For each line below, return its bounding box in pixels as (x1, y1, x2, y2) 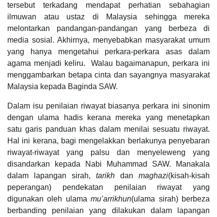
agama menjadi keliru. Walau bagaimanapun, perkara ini (7, 59, 210, 67)
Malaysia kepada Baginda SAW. (7, 82, 118, 91)
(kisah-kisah (168, 171, 210, 180)
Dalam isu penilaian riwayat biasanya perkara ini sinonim (7, 101, 210, 110)
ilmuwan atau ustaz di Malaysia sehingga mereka (7, 12, 210, 21)
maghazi (139, 171, 168, 180)
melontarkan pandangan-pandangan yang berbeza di (7, 24, 210, 32)
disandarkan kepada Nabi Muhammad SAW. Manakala (7, 159, 210, 168)
